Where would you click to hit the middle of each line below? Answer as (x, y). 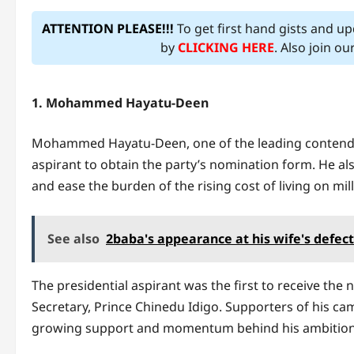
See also (73, 238)
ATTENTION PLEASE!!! (107, 28)
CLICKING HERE (226, 47)
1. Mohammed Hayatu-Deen (120, 102)
